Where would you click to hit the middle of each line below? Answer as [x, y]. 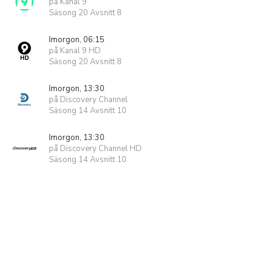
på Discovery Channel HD [95, 149]
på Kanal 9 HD [75, 51]
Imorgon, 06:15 [77, 40]
